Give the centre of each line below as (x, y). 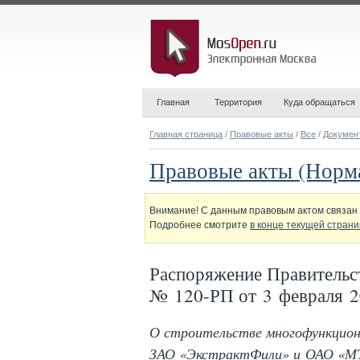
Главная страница (186, 134)
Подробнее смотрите (200, 225)
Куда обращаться (319, 102)
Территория (238, 102)
